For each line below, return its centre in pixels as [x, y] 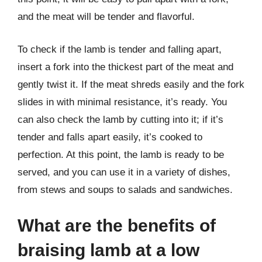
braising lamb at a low [108, 250]
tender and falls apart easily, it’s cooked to [110, 137]
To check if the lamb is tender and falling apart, [120, 49]
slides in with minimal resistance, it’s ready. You [122, 102]
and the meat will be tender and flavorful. [106, 17]
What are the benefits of [117, 225]
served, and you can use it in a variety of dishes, [124, 172]
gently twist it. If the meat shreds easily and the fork [131, 84]
